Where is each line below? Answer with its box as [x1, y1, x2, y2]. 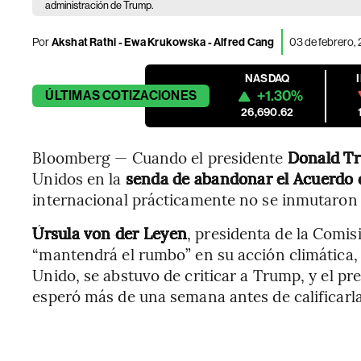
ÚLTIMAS [45, 88, 100, 103]
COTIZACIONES [102, 88, 197, 103]
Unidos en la [32, 168, 126, 189]
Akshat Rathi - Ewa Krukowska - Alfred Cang [49, 35, 275, 49]
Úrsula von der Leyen [32, 222, 188, 243]
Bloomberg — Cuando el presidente [32, 147, 288, 168]
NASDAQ [245, 72, 290, 85]
